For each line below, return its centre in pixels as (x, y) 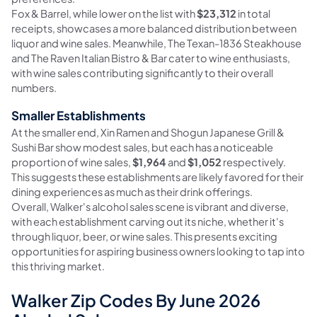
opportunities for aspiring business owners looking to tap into (158, 251)
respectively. (254, 162)
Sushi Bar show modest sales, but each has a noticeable (142, 147)
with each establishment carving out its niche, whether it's (148, 221)
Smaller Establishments (79, 116)
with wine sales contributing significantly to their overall (142, 73)
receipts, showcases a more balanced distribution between (154, 29)
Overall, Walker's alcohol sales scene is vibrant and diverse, (150, 206)
